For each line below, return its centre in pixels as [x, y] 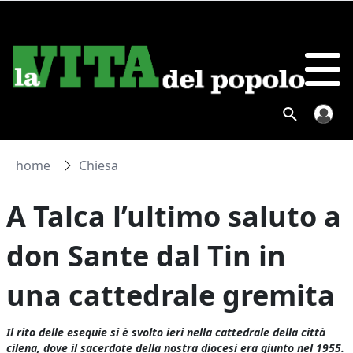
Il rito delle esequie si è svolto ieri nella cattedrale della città [166, 332]
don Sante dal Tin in [147, 256]
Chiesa [99, 165]
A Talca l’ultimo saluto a [174, 216]
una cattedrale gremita [171, 295]
